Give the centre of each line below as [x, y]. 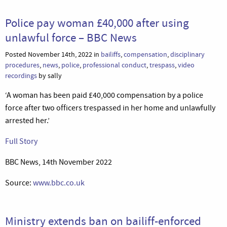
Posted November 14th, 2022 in [53, 54]
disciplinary [187, 54]
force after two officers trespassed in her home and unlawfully [110, 108]
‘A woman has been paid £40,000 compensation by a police [104, 95]
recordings [21, 75]
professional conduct [115, 65]
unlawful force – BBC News [71, 37]
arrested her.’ [27, 120]
